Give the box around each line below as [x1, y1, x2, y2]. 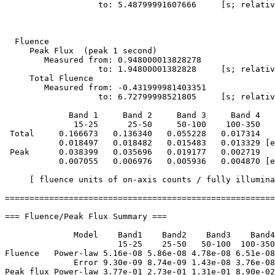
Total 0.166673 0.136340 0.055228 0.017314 [5, 129, 260, 139]
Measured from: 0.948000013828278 [5, 55, 226, 65]
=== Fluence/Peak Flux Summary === [5, 212, 167, 222]
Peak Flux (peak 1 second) [5, 46, 157, 56]
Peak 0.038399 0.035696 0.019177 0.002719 [5, 147, 260, 157]
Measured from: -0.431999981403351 [5, 83, 231, 93]
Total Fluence [5, 74, 133, 83]
